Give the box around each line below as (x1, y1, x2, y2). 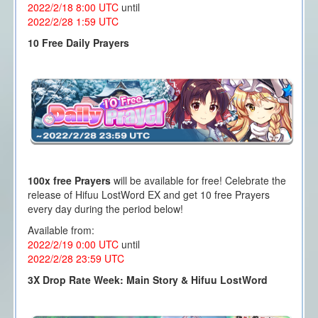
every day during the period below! (27, 201, 183, 216)
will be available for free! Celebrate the (113, 172, 286, 187)
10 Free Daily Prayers (27, 35, 129, 50)
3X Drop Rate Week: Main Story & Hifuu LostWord (27, 272, 268, 287)
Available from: (27, 222, 94, 237)
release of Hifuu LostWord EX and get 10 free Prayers (27, 187, 270, 202)
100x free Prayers (27, 172, 114, 187)
